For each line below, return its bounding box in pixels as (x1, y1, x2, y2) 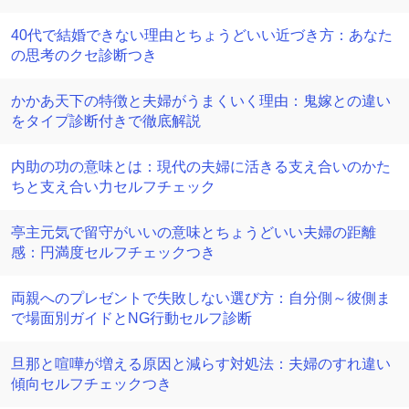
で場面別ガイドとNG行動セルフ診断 (11, 310, 252, 326)
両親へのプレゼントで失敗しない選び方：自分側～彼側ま (11, 290, 391, 306)
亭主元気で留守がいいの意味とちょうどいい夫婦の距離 (11, 225, 376, 240)
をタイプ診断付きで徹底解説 (11, 113, 201, 129)
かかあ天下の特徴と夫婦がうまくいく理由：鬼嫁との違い (11, 93, 391, 109)
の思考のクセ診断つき (11, 47, 157, 63)
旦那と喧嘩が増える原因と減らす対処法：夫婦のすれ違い (11, 356, 391, 372)
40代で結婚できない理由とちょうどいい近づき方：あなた (11, 27, 393, 43)
